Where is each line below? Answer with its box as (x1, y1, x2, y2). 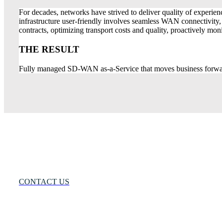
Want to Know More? (19, 154, 157, 170)
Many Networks (19, 145, 77, 155)
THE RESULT (19, 44, 79, 55)
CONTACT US (19, 177, 69, 186)
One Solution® (77, 145, 130, 155)
